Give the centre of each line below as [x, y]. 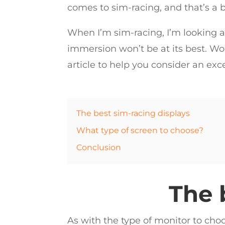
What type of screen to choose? [140, 130]
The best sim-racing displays [133, 113]
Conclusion [99, 147]
